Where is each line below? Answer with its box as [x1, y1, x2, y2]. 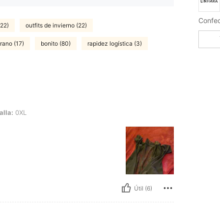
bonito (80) [41, 39, 71, 47]
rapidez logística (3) [87, 39, 142, 47]
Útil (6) [134, 184, 152, 192]
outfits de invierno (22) [26, 21, 87, 29]
